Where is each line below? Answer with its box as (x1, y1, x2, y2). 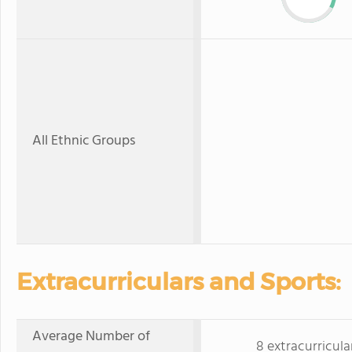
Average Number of (32, 325, 150, 348)
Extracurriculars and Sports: (16, 267, 341, 296)
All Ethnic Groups (32, 130, 135, 152)
